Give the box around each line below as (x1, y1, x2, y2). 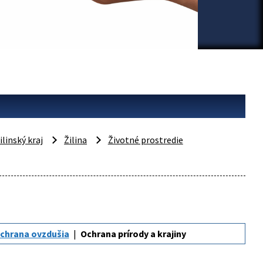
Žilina (64, 134, 87, 146)
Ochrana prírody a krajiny (80, 228, 186, 240)
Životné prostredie (107, 134, 183, 146)
